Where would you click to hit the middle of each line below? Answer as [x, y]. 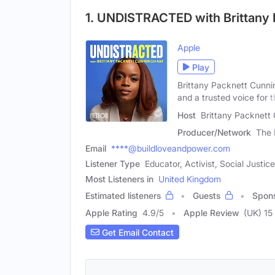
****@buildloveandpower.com [171, 148]
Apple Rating [111, 213]
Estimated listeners [123, 196]
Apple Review [211, 213]
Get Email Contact [137, 232]
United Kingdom [190, 179]
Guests [207, 196]
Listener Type [113, 164]
